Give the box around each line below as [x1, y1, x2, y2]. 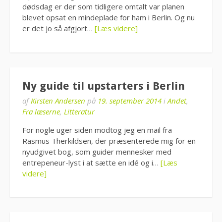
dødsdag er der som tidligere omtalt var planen [22, 1, 184, 11]
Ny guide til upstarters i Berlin [22, 79, 185, 92]
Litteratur [64, 106, 95, 116]
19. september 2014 [98, 95, 162, 106]
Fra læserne [22, 106, 60, 116]
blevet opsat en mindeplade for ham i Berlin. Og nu [22, 12, 195, 22]
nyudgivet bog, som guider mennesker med [22, 146, 171, 157]
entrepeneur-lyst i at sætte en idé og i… [22, 157, 161, 167]
